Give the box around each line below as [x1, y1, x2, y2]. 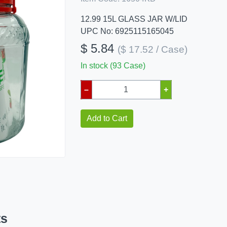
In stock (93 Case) [80, 61, 145, 70]
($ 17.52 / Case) [117, 44, 187, 55]
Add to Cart [86, 114, 127, 123]
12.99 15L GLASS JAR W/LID [80, 15, 187, 23]
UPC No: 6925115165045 [80, 27, 174, 35]
